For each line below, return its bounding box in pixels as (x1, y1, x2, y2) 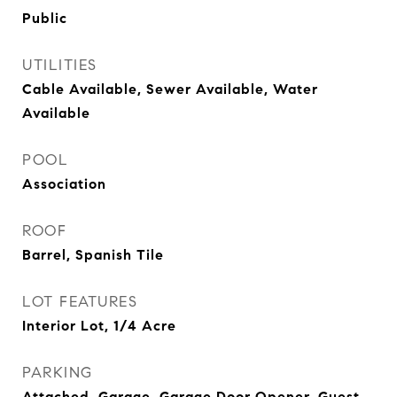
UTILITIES (22, 56, 97, 74)
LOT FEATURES (22, 292, 137, 311)
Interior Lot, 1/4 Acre (22, 317, 176, 334)
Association (22, 175, 106, 192)
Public (22, 10, 67, 27)
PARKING (22, 363, 93, 382)
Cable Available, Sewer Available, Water (22, 81, 318, 97)
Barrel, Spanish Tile (22, 246, 164, 263)
